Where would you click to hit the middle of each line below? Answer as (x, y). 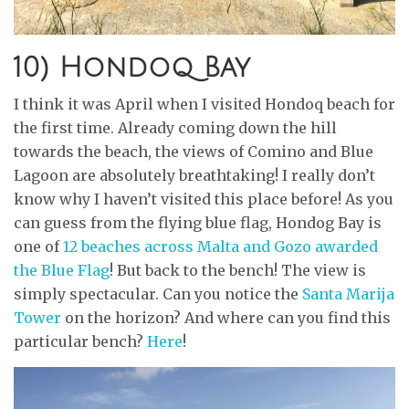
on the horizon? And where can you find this (226, 318)
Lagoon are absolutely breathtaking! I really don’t (194, 175)
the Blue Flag (62, 270)
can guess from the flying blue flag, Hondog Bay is (198, 223)
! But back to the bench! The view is (238, 270)
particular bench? (80, 341)
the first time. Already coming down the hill (175, 128)
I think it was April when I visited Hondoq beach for (204, 104)
